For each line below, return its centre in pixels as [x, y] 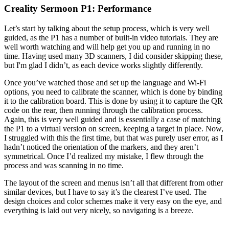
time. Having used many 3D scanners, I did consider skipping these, [113, 56]
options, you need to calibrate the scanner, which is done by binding [113, 91]
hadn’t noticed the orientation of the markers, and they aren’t [101, 147]
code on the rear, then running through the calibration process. [104, 110]
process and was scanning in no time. [64, 165]
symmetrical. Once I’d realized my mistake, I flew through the [104, 156]
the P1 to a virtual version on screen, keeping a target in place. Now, [114, 128]
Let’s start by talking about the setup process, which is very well [107, 28]
